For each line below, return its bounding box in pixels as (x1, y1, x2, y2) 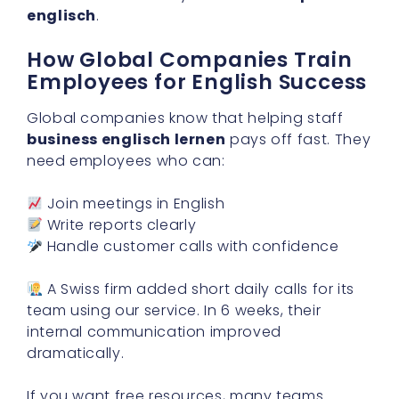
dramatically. (27, 343, 125, 364)
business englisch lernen (27, 129, 226, 151)
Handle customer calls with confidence (43, 236, 339, 257)
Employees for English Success (27, 68, 368, 97)
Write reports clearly (43, 215, 197, 236)
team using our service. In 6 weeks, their (27, 300, 322, 322)
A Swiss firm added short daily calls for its (43, 279, 355, 300)
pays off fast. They (225, 129, 371, 151)
